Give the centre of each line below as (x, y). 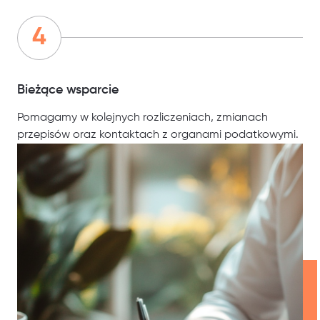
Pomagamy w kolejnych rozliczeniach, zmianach (142, 118)
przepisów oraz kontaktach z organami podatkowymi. (158, 135)
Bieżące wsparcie (68, 90)
